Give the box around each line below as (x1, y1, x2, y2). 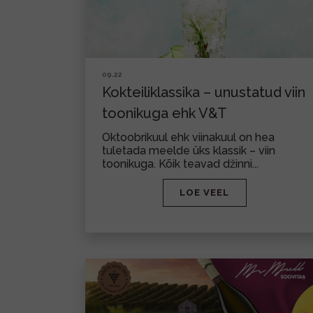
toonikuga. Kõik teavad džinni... (102, 157, 259, 170)
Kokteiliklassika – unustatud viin (102, 84, 305, 101)
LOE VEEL (180, 187, 229, 198)
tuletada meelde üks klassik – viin (102, 144, 275, 157)
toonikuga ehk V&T (102, 105, 227, 122)
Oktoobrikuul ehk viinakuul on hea (102, 131, 275, 144)
